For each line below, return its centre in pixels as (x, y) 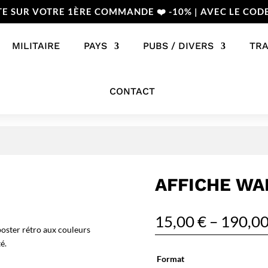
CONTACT (132, 91)
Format (171, 259)
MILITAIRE (36, 46)
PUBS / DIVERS (178, 46)
